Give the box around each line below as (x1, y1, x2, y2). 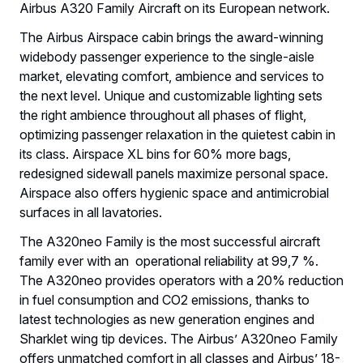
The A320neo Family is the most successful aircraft (19, 233, 320, 250)
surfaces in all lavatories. (19, 203, 162, 220)
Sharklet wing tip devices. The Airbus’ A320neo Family (19, 330, 338, 347)
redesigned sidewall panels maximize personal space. (19, 164, 328, 181)
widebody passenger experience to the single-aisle (19, 48, 314, 65)
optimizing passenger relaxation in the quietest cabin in (19, 126, 335, 143)
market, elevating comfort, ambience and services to (19, 67, 324, 84)
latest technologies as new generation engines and (19, 310, 314, 327)
